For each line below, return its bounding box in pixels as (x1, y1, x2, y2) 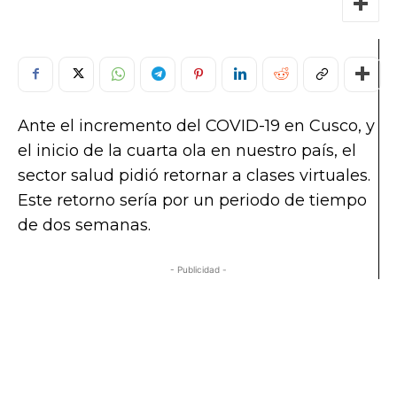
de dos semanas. (18, 214, 151, 235)
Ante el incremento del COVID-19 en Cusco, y (18, 115, 375, 136)
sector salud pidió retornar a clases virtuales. (18, 165, 370, 185)
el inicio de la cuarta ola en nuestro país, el (18, 140, 356, 160)
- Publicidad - (169, 263, 227, 275)
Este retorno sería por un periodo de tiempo (18, 190, 367, 210)
